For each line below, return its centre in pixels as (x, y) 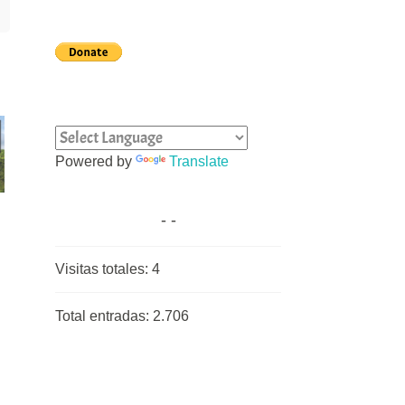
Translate (199, 161)
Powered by (95, 161)
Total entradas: (104, 316)
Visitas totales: (104, 269)
